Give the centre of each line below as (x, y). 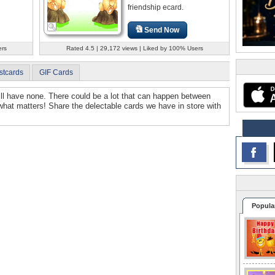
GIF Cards (56, 72)
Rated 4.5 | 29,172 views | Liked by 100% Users (134, 48)
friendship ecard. (156, 7)
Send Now (162, 30)
